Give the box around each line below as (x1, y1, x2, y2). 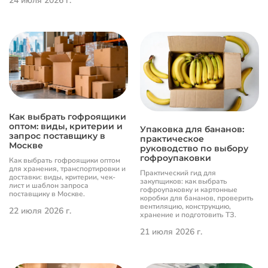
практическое (140, 133, 204, 145)
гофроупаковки (140, 153, 211, 164)
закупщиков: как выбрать (140, 176, 227, 187)
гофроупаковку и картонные (140, 185, 237, 195)
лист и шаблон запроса (9, 180, 89, 190)
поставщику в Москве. (9, 188, 85, 199)
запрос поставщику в (9, 130, 105, 141)
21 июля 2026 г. (140, 226, 202, 238)
